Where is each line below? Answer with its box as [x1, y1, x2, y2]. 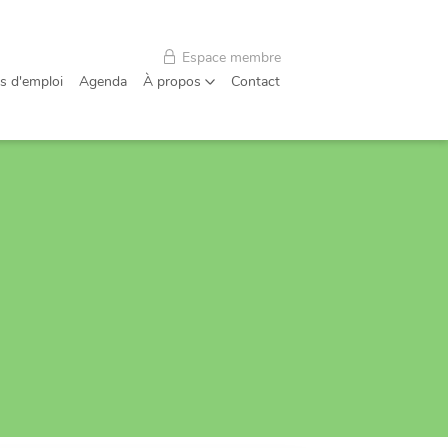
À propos [143, 74, 205, 90]
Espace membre [178, 50, 281, 66]
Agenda [79, 74, 127, 90]
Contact [231, 74, 280, 90]
